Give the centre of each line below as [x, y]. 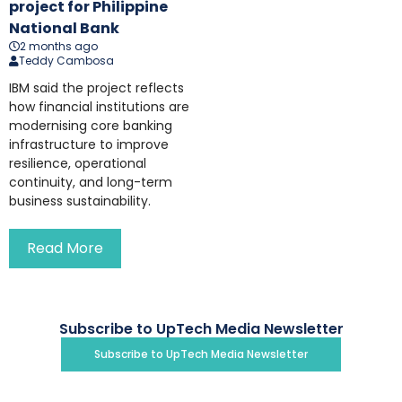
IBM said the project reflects [96, 88]
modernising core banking [91, 126]
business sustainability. [80, 201]
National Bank [64, 29]
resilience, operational [78, 164]
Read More [65, 249]
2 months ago [59, 47]
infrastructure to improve [89, 145]
